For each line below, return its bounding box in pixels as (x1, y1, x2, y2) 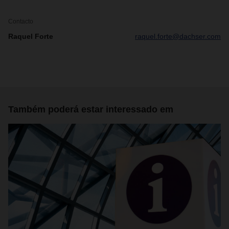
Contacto (8, 18, 33, 25)
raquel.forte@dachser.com (135, 32, 221, 40)
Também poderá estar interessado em (8, 104, 173, 114)
